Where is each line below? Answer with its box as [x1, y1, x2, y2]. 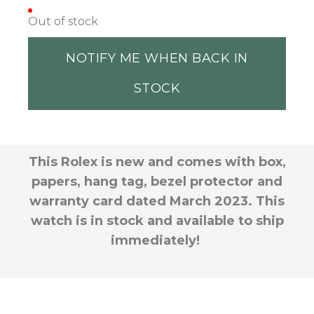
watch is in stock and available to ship [30, 213, 284, 229]
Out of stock [28, 15, 98, 29]
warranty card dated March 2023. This [29, 193, 285, 210]
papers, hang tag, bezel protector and [32, 174, 282, 190]
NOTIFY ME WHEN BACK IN [66, 50, 248, 67]
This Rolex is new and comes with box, [28, 154, 286, 170]
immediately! [111, 233, 203, 249]
